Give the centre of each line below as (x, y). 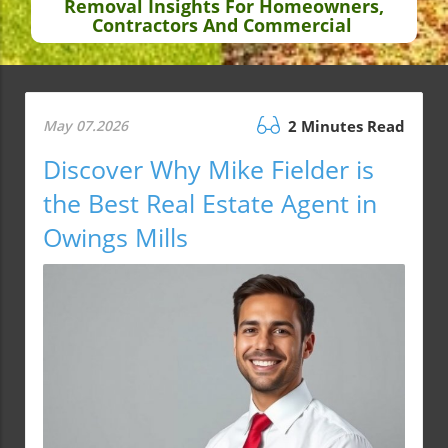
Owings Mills (115, 237)
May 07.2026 (85, 126)
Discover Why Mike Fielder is (208, 169)
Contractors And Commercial (221, 25)
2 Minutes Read (344, 126)
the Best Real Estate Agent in (210, 203)
